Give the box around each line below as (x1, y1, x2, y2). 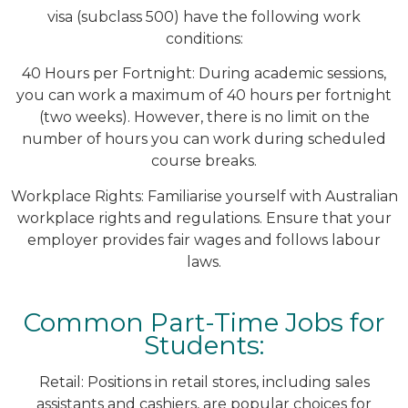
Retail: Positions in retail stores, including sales (38, 373, 370, 392)
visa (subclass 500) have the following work (47, 7, 361, 25)
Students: (144, 330, 264, 362)
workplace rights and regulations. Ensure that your (16, 209, 392, 227)
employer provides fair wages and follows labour (27, 230, 381, 249)
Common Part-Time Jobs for (23, 307, 385, 339)
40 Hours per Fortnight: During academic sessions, (22, 65, 386, 83)
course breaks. (151, 152, 257, 170)
